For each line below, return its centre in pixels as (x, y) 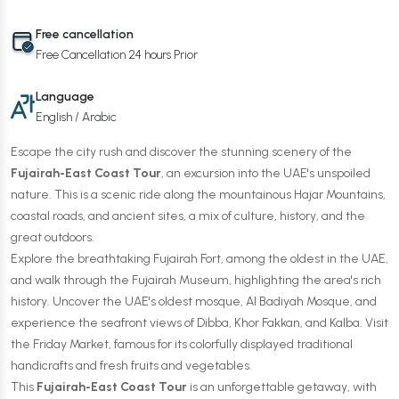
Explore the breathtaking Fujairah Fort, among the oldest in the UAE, (199, 259)
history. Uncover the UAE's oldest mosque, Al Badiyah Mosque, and (194, 301)
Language (65, 97)
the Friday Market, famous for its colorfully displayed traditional (182, 344)
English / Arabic (76, 117)
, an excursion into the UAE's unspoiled (266, 173)
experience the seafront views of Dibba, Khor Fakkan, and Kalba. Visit (199, 323)
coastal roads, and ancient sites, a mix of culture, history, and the (188, 216)
